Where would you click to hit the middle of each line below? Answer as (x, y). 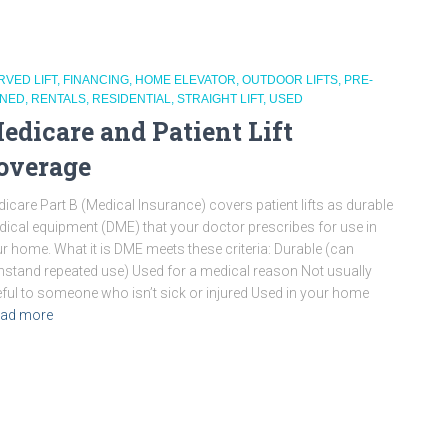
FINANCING (96, 79)
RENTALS (58, 98)
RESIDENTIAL (131, 98)
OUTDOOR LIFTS (290, 79)
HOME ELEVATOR (185, 79)
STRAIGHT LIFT (220, 98)
